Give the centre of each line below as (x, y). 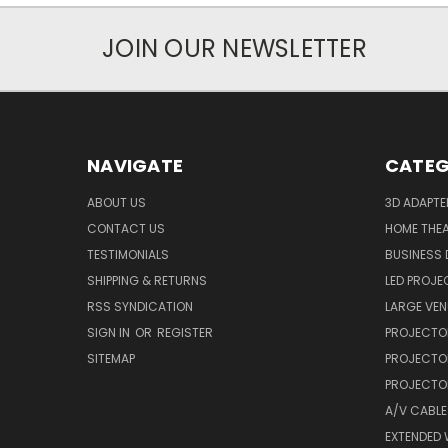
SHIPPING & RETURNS (147, 280)
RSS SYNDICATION (140, 306)
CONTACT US (126, 228)
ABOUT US (116, 202)
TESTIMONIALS (128, 254)
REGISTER (185, 332)
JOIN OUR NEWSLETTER (234, 48)
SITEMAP (111, 358)
